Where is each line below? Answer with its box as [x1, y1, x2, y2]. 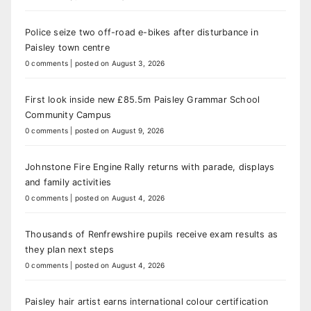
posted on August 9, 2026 [74, 126, 165, 135]
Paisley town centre [25, 42, 110, 53]
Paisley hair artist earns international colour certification [25, 296, 268, 307]
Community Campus [25, 109, 112, 120]
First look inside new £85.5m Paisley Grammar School [25, 94, 260, 105]
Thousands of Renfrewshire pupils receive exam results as [25, 228, 278, 239]
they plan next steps [25, 244, 114, 255]
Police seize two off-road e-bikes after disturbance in [25, 26, 258, 37]
